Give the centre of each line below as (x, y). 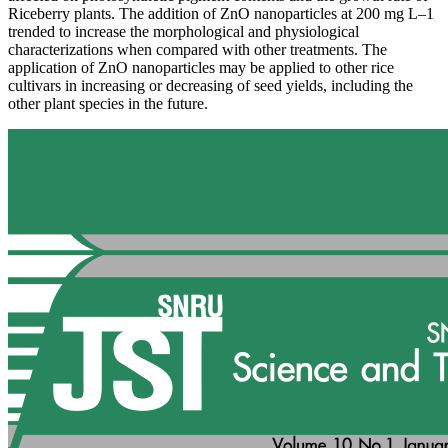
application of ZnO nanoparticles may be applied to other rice (201, 68)
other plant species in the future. (108, 104)
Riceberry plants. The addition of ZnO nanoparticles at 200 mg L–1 (221, 14)
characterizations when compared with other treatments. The (197, 50)
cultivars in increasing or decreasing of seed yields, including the (210, 86)
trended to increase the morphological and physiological (183, 32)
